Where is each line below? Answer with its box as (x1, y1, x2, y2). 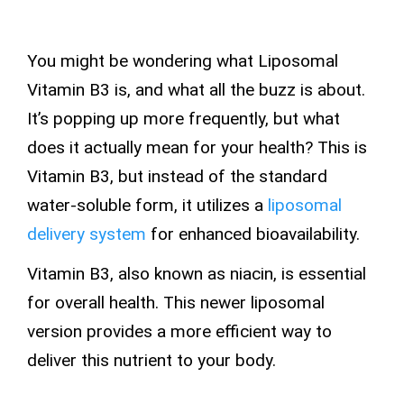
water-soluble (27, 195, 131, 216)
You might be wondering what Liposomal (27, 50, 338, 72)
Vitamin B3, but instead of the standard (27, 166, 327, 188)
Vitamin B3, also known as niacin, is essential (27, 262, 366, 284)
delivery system (27, 224, 146, 245)
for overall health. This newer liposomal (27, 291, 325, 313)
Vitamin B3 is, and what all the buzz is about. (27, 79, 365, 101)
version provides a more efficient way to (27, 320, 332, 342)
